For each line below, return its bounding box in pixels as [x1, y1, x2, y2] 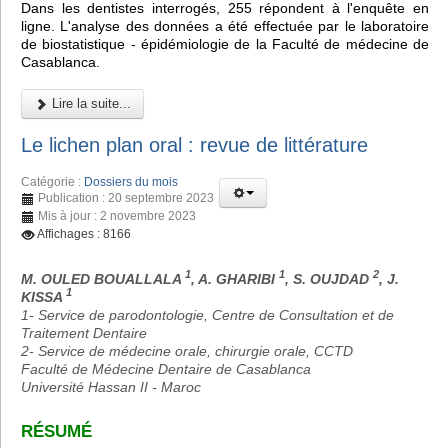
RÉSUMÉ [21, 422, 92, 442]
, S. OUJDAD [285, 270, 373, 287]
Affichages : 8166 [37, 226, 131, 241]
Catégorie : [21, 174, 84, 189]
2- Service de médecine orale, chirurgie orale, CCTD [21, 342, 353, 359]
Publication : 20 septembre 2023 [38, 190, 214, 205]
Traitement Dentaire [21, 324, 147, 341]
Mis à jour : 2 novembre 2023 [38, 208, 196, 223]
